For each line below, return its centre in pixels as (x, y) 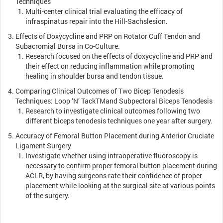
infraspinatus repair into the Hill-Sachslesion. (97, 21)
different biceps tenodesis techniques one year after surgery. (120, 120)
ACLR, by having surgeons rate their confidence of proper (114, 175)
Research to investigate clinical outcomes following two (113, 111)
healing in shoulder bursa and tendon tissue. (95, 76)
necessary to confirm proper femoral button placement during (121, 165)
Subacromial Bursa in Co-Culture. (68, 46)
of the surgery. (48, 195)
